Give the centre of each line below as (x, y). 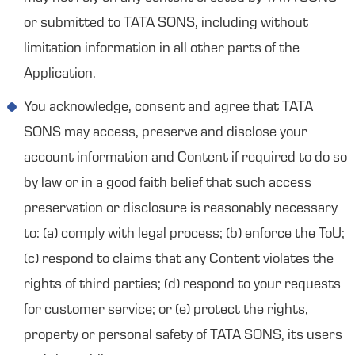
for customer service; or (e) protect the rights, (166, 311)
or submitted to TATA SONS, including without (166, 24)
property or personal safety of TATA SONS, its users (183, 336)
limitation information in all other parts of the (162, 49)
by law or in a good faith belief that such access (168, 184)
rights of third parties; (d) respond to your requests (182, 285)
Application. (60, 74)
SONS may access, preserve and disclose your (166, 133)
